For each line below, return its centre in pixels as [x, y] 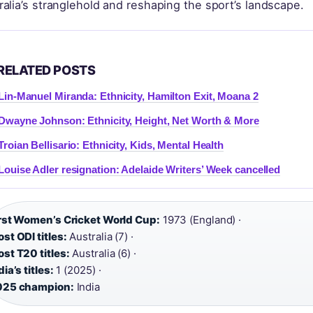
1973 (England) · [201, 220]
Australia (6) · [103, 253]
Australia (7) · [100, 236]
